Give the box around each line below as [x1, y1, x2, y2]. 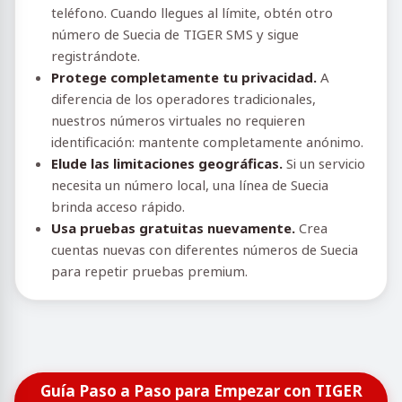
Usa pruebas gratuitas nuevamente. [51, 219, 295, 237]
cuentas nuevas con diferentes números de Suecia [51, 240, 358, 258]
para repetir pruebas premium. [51, 262, 248, 280]
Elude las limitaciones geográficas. [51, 154, 283, 172]
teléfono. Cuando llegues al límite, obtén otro [51, 4, 333, 22]
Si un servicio [283, 154, 365, 172]
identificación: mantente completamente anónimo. [51, 133, 363, 151]
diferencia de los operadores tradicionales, [51, 90, 316, 108]
